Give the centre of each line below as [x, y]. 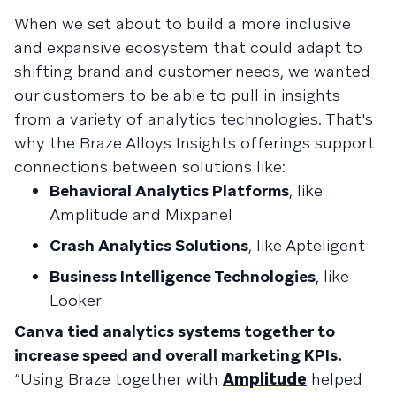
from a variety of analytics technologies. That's [194, 119]
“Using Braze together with [118, 379]
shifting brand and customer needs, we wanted [192, 71]
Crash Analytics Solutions [149, 245]
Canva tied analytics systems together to [175, 331]
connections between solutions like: [150, 167]
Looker [76, 300]
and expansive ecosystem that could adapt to [188, 47]
